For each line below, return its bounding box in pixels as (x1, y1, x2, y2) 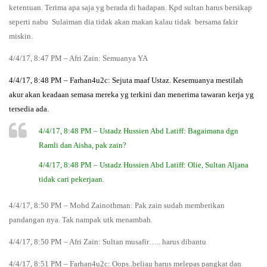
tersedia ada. (9, 104, 49, 113)
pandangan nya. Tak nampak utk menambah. (9, 215, 153, 225)
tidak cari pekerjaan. (39, 175, 104, 184)
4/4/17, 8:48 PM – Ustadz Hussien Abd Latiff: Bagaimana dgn (39, 126, 238, 135)
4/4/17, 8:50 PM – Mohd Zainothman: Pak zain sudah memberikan (9, 201, 225, 210)
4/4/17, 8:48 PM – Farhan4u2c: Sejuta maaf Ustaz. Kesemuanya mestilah (9, 75, 243, 85)
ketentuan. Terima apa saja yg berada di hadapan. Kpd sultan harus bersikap (9, 2, 252, 12)
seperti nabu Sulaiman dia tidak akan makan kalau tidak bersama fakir (9, 17, 238, 26)
